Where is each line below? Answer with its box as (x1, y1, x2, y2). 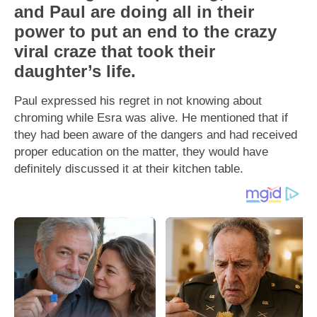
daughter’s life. (14, 61, 136, 81)
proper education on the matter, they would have (14, 144, 268, 158)
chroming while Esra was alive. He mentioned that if (14, 110, 288, 125)
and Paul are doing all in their (14, 1, 254, 21)
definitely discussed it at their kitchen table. (14, 161, 243, 175)
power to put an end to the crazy (14, 21, 277, 41)
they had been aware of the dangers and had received (14, 127, 297, 142)
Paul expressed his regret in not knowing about (14, 93, 262, 108)
